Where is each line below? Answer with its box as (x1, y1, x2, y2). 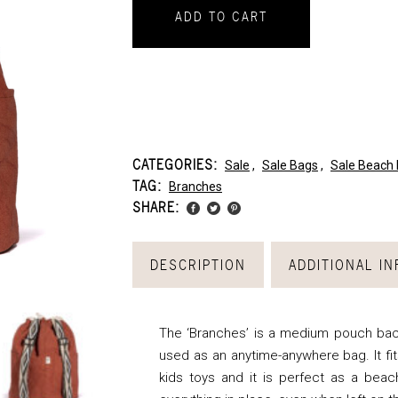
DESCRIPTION (150, 256, 246, 273)
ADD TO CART (175, 9, 267, 24)
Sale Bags (262, 158, 318, 172)
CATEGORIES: (132, 156, 222, 172)
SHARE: (132, 199, 179, 215)
